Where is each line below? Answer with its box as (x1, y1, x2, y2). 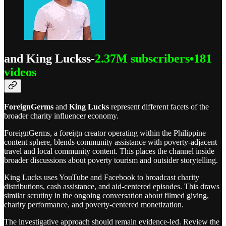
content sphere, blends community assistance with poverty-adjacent (4, 138, 217, 147)
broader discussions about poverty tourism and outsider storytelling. (4, 156, 218, 165)
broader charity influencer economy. (4, 111, 119, 121)
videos (4, 65, 36, 79)
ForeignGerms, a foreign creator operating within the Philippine (4, 129, 206, 138)
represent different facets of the (109, 102, 209, 111)
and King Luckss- (4, 51, 95, 65)
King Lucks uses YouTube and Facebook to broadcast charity (4, 173, 199, 182)
